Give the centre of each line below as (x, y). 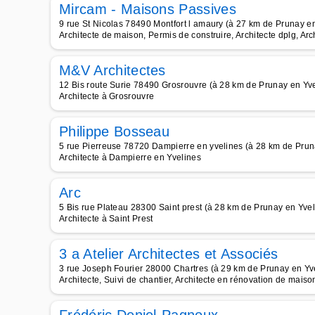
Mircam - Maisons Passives (148, 9)
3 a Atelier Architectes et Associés (169, 254)
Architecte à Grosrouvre (107, 96)
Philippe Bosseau (115, 131)
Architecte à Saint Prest (106, 219)
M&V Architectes (112, 70)
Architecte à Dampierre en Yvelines (130, 157)
